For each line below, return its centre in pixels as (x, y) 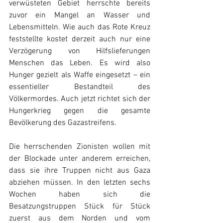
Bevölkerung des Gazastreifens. (63, 123)
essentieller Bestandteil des (80, 87)
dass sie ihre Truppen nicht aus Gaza (80, 171)
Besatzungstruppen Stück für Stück (80, 207)
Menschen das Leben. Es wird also (80, 63)
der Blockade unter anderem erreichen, (80, 159)
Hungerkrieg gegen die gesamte (80, 111)
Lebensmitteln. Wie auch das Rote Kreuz (80, 28)
